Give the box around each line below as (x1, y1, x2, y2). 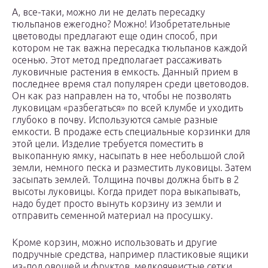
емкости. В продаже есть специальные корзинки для (12, 126, 250, 138)
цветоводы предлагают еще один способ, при (12, 31, 217, 42)
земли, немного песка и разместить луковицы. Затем (12, 162, 251, 173)
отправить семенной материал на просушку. (12, 210, 213, 221)
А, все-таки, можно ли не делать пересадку (12, 7, 205, 18)
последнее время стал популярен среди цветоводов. (12, 78, 249, 90)
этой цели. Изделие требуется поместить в (12, 138, 203, 150)
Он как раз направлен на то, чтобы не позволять (12, 90, 231, 102)
